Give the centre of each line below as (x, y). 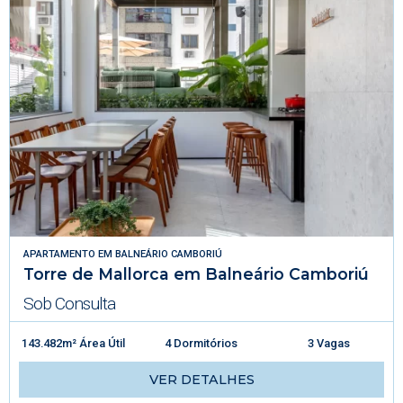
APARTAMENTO (59, 255)
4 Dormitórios (201, 344)
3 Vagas (329, 344)
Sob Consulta (69, 304)
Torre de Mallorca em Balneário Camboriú (196, 274)
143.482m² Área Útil (74, 344)
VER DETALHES (201, 380)
